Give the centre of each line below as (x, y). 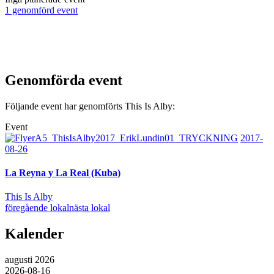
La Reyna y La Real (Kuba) (63, 172)
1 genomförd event (41, 10)
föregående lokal (37, 208)
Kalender (35, 234)
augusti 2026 (30, 260)
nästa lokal (90, 208)
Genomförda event (64, 80)
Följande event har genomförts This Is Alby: (90, 106)
